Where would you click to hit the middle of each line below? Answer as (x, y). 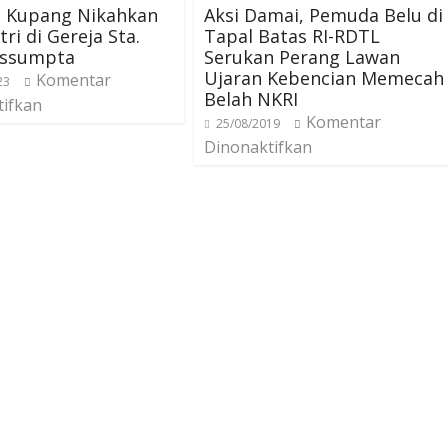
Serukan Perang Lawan (302, 57)
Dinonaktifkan (258, 147)
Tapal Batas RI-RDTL (292, 36)
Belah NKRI (251, 99)
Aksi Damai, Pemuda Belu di (323, 15)
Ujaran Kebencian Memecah (324, 78)
